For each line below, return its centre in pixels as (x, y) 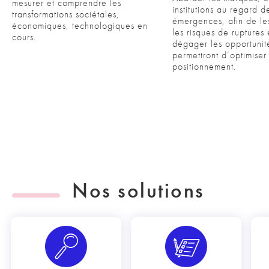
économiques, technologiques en (80, 26)
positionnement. (204, 66)
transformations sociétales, (66, 14)
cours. (24, 37)
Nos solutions (138, 191)
